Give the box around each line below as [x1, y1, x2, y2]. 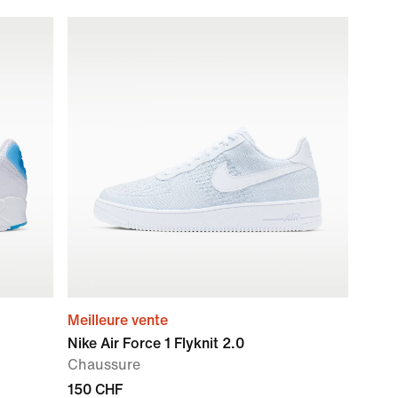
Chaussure [68, 357, 140, 372]
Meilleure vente [68, 313, 168, 328]
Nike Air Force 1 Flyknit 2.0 [68, 336, 244, 351]
